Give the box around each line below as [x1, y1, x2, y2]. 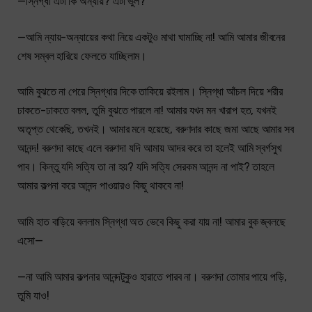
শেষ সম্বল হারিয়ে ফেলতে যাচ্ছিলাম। [17, 49, 148, 63]
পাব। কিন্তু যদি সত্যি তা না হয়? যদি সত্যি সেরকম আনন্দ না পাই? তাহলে [17, 160, 275, 174]
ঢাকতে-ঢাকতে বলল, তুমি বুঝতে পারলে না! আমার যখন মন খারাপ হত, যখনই [17, 104, 277, 118]
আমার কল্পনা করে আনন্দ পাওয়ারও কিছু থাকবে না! [17, 179, 184, 193]
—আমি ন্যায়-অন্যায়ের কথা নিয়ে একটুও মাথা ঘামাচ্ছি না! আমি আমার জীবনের [17, 30, 286, 44]
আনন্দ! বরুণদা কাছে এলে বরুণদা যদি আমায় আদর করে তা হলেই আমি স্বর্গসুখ [17, 141, 282, 155]
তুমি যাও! [17, 288, 49, 302]
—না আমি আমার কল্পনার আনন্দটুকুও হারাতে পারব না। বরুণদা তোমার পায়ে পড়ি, [17, 270, 288, 283]
